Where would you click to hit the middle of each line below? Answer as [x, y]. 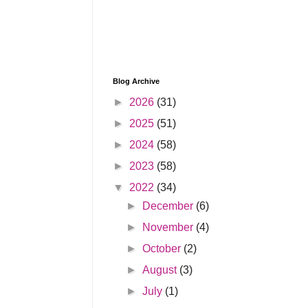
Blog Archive [136, 81]
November [169, 228]
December [169, 206]
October [163, 249]
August [161, 270]
